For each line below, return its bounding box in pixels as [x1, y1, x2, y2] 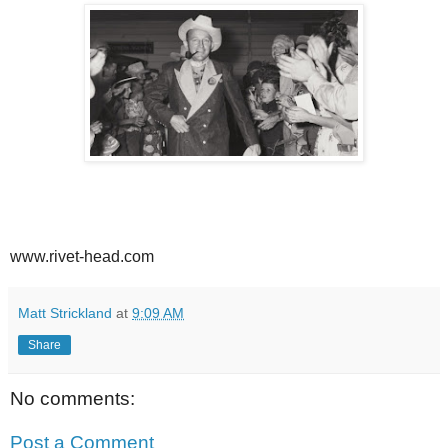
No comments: [10, 388, 135, 410]
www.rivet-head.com [10, 248, 154, 266]
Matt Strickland [18, 305, 112, 322]
